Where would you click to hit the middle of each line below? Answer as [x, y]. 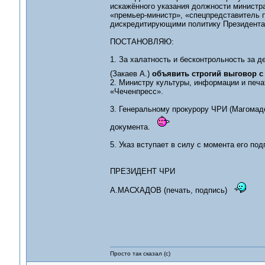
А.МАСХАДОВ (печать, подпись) [171, 190]
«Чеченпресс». [136, 91]
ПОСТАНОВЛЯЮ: [142, 42]
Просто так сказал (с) [140, 253]
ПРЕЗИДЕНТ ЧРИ [142, 171]
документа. [132, 127]
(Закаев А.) [130, 74]
